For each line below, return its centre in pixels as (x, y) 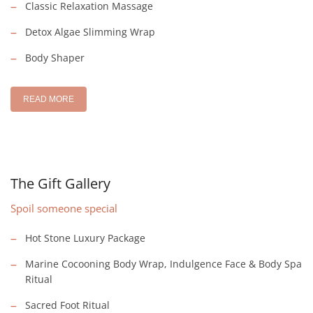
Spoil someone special (64, 208)
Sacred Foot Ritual (67, 305)
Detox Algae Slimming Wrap (90, 31)
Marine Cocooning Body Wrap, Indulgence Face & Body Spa (163, 263)
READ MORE (49, 99)
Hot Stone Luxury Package (85, 238)
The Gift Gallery (60, 183)
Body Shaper (55, 57)
